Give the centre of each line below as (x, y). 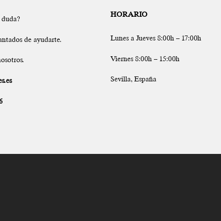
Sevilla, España (133, 79)
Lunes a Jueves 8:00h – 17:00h (156, 38)
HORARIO (129, 14)
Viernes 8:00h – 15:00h (145, 58)
